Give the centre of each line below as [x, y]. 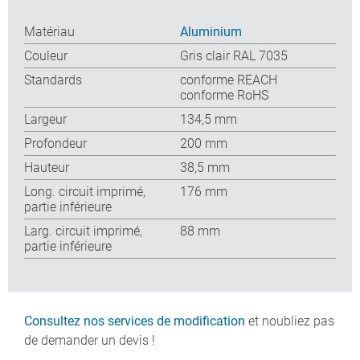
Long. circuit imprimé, [85, 191]
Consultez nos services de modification [135, 321]
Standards [53, 80]
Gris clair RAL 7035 [234, 55]
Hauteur [47, 167]
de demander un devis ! [90, 340]
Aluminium [211, 31]
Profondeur [55, 143]
